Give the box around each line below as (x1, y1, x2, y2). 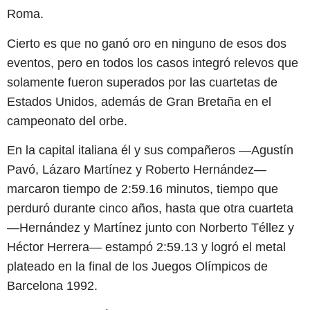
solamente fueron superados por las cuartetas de (7, 75, 277, 89)
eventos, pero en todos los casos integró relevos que (7, 55, 298, 70)
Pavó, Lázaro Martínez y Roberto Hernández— (7, 162, 266, 176)
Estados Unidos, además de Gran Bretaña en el (7, 94, 271, 109)
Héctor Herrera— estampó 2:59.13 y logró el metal (7, 239, 286, 254)
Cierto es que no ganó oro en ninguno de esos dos (7, 36, 286, 51)
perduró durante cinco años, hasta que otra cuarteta (7, 201, 293, 215)
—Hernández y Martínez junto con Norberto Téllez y (7, 220, 294, 235)
